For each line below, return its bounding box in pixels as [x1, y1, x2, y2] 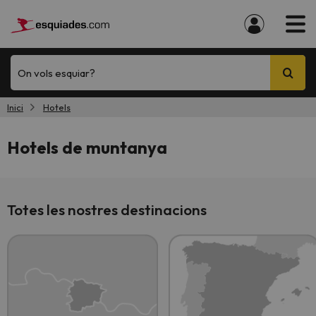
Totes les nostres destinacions [7, 200, 207, 219]
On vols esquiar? [18, 66, 95, 80]
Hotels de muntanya [7, 137, 167, 158]
